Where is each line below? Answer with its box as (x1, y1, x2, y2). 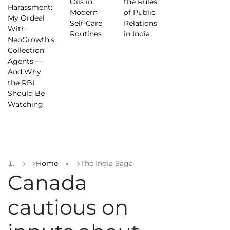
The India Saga (81, 158, 133, 168)
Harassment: (8, 2, 52, 12)
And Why (8, 67, 41, 76)
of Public (123, 7, 156, 17)
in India (123, 29, 152, 39)
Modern (70, 7, 98, 17)
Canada (8, 169, 87, 195)
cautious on (8, 194, 128, 220)
